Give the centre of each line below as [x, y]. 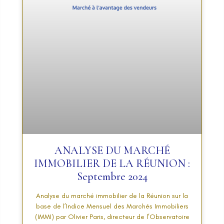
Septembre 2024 [112, 176]
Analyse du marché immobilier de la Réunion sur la [112, 195]
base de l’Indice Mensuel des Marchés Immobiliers [112, 206]
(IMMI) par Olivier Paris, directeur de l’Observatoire [112, 216]
